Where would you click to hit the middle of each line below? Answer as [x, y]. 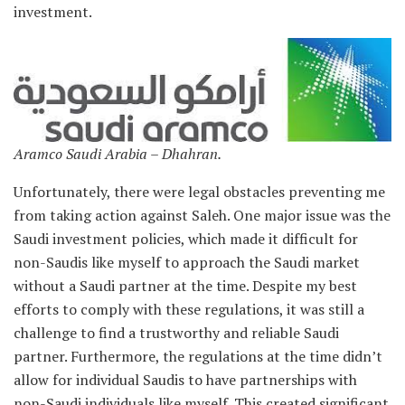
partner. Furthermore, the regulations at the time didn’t [198, 356]
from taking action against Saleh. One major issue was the [202, 215]
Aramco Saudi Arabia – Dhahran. [118, 153]
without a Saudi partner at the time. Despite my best [185, 285]
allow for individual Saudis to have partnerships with [185, 379]
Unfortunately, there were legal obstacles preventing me [199, 191]
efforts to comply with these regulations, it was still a [189, 309]
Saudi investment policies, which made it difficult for [186, 238]
